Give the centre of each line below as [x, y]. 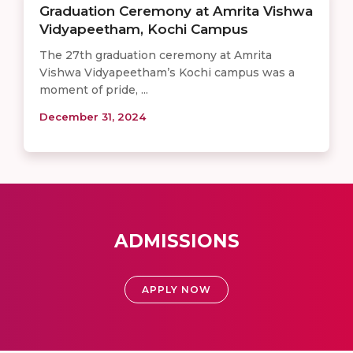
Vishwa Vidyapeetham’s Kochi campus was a [167, 72]
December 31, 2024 [93, 116]
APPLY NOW [176, 289]
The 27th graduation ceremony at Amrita [156, 55]
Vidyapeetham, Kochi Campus [144, 29]
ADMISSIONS [176, 241]
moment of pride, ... [94, 89]
